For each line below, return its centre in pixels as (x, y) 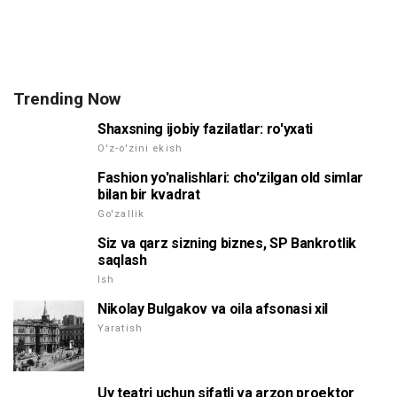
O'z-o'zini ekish (140, 148)
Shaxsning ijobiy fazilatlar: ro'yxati (206, 129)
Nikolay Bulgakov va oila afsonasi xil (213, 309)
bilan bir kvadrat (149, 195)
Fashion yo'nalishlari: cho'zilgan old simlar (230, 178)
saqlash (122, 260)
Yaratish (120, 328)
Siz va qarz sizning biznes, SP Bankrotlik (227, 243)
